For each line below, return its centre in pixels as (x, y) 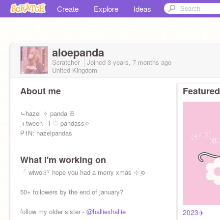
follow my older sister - (53, 211)
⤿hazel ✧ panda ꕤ (47, 113)
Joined (97, 62)
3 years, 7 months (133, 62)
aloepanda (78, 52)
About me (41, 91)
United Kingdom (75, 70)
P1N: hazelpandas (46, 133)
